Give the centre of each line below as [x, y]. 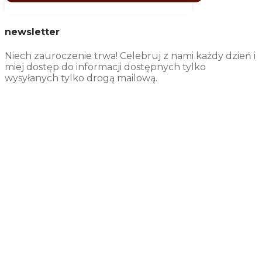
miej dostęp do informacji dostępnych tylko [105, 67]
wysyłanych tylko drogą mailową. [81, 78]
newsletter [32, 32]
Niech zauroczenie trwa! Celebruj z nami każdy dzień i [130, 56]
